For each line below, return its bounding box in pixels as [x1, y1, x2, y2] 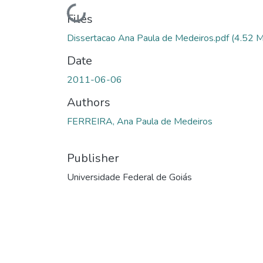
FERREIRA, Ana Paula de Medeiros [67, 115, 213, 129]
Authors [67, 95, 110, 111]
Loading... [45, 4, 84, 21]
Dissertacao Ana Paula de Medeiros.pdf [67, 32, 231, 45]
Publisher [67, 150, 119, 167]
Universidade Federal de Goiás [67, 171, 192, 184]
